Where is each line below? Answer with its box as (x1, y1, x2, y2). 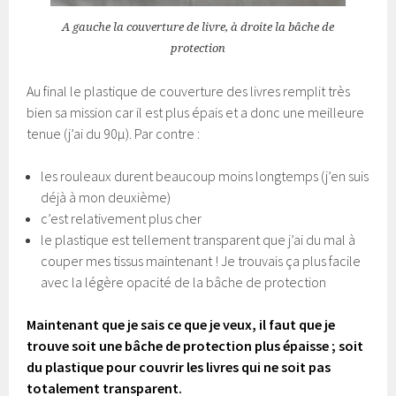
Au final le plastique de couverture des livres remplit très (27, 81, 351, 100)
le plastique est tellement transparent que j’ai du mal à (41, 230, 356, 248)
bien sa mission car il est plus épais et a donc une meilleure (27, 103, 365, 121)
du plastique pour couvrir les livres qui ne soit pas (27, 357, 331, 376)
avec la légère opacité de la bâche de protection (41, 272, 327, 291)
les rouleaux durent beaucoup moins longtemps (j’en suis (41, 166, 369, 185)
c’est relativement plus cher (41, 209, 202, 227)
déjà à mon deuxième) (41, 187, 171, 206)
